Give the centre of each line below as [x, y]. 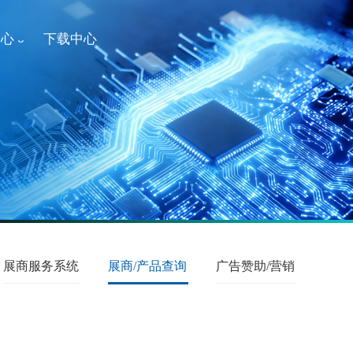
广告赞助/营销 [255, 266]
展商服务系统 [41, 266]
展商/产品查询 [147, 266]
